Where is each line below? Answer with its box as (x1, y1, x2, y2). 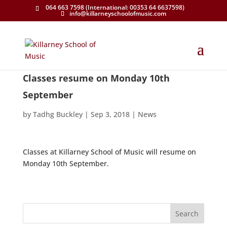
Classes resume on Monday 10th (22, 72, 170, 84)
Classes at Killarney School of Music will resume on (22, 147, 196, 157)
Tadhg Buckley (32, 109, 83, 119)
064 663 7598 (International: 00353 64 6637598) (44, 3, 185, 12)
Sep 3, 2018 (90, 109, 130, 119)
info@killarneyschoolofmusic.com (69, 9, 166, 18)
